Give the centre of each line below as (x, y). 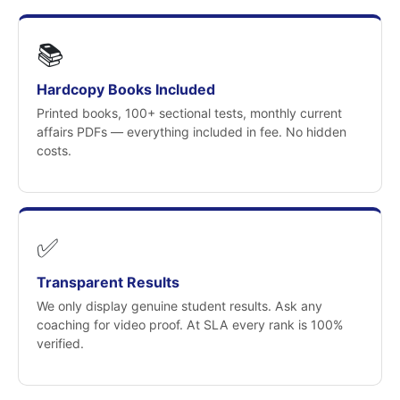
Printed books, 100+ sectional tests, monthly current (189, 113)
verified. (60, 343)
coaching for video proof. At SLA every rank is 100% (190, 325)
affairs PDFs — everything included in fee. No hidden (192, 132)
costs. (54, 150)
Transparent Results (108, 282)
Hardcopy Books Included (126, 89)
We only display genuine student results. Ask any (179, 306)
